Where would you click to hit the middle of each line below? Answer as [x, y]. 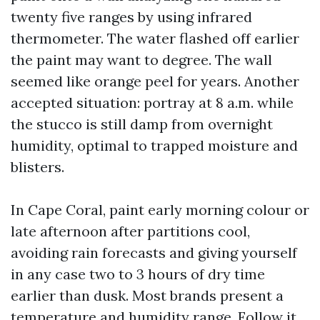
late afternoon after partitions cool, [130, 231]
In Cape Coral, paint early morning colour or [160, 210]
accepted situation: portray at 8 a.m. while [152, 102]
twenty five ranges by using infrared [131, 17]
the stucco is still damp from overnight [142, 124]
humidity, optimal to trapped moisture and [154, 145]
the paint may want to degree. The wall [141, 60]
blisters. [37, 167]
